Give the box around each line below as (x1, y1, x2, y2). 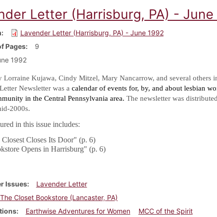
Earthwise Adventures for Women (25, 206, 130, 215)
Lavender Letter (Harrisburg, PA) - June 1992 (20, 28, 164, 37)
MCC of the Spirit (138, 206, 193, 215)
